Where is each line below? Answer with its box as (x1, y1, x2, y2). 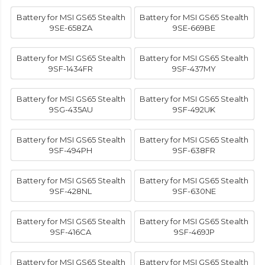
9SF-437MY (172, 64, 216, 74)
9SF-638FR (173, 146, 216, 156)
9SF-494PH (49, 146, 93, 156)
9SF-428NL (50, 186, 92, 196)
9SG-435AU (49, 105, 93, 115)
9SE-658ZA (49, 23, 92, 33)
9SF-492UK (173, 105, 216, 115)
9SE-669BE (173, 23, 216, 33)
